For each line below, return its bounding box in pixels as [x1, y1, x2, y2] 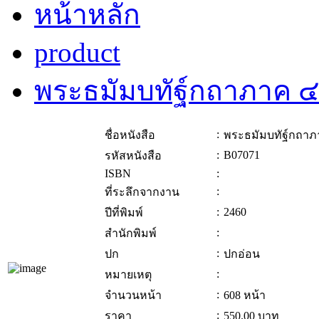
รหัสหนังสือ [105, 150, 162, 162]
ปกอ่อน [224, 248, 260, 261]
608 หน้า [224, 289, 266, 302]
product [34, 37, 120, 68]
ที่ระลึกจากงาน [105, 186, 179, 199]
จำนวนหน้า [105, 289, 162, 302]
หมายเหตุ [105, 268, 152, 281]
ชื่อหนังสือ [105, 129, 155, 142]
